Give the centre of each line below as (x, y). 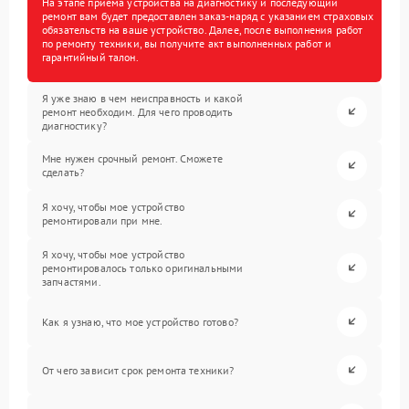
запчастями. (72, 281)
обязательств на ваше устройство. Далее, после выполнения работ (203, 29)
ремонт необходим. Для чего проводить (138, 111)
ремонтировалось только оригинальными (143, 267)
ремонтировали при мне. (103, 220)
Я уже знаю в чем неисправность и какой (142, 98)
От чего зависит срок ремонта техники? (138, 370)
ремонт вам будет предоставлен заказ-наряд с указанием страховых (208, 16)
